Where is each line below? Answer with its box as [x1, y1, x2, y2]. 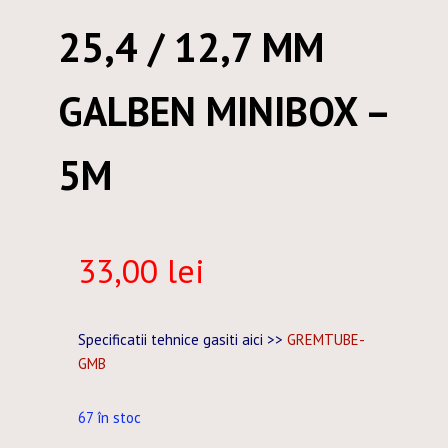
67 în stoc [78, 407, 141, 427]
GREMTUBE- [287, 329, 365, 349]
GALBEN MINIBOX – [58, 84, 388, 137]
